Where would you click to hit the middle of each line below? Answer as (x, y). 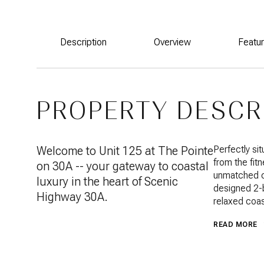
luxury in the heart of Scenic (107, 181)
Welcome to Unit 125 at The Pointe (125, 151)
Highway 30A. (72, 197)
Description (83, 42)
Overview (172, 42)
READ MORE (235, 225)
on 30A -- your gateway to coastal (123, 166)
